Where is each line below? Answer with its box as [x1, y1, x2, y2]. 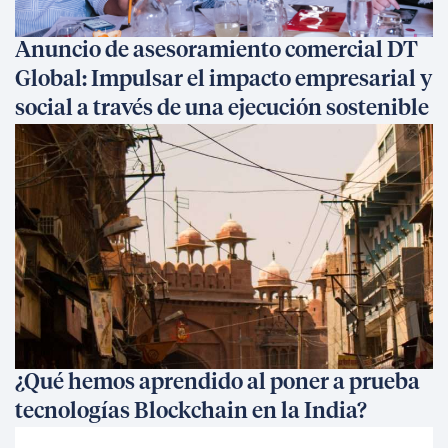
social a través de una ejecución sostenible [15, 98, 429, 120]
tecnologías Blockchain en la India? [15, 401, 367, 423]
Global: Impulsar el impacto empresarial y [15, 69, 432, 91]
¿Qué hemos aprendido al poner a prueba [15, 372, 420, 394]
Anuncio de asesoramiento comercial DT [15, 40, 418, 62]
